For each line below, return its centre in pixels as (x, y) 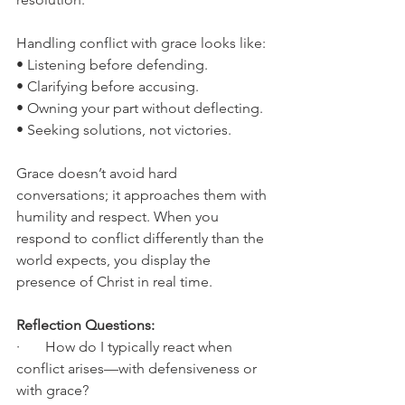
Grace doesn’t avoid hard (99, 173)
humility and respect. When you (119, 217)
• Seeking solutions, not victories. (124, 130)
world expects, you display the (115, 260)
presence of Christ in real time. (114, 282)
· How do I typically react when (126, 347)
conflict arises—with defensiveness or (138, 368)
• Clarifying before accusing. (108, 86)
